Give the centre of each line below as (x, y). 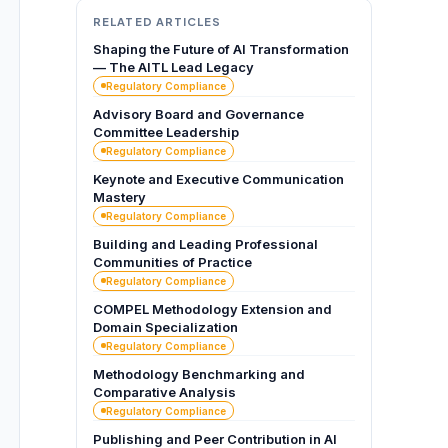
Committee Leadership (166, 132)
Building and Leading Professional (205, 244)
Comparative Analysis (164, 392)
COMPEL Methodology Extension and (212, 309)
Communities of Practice (172, 262)
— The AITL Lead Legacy (173, 67)
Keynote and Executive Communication (218, 179)
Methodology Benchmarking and (199, 374)
